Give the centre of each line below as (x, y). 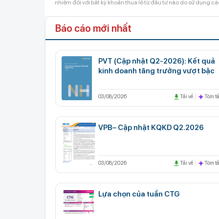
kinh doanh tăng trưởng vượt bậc (156, 71)
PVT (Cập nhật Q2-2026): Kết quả (157, 61)
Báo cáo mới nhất (93, 28)
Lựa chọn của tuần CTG (139, 194)
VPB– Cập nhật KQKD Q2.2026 (151, 127)
